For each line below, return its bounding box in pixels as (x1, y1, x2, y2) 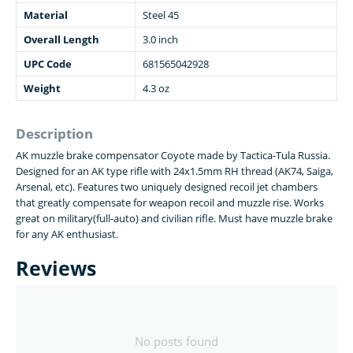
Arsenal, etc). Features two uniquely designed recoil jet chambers (16, 180, 318, 195)
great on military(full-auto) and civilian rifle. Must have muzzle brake (16, 211, 333, 226)
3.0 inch (143, 32, 178, 47)
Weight (24, 81, 61, 96)
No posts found (135, 333, 218, 350)
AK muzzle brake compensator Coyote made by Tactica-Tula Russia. (16, 148, 330, 163)
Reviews (16, 255, 96, 282)
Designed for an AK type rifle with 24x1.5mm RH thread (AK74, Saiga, (16, 164, 333, 179)
